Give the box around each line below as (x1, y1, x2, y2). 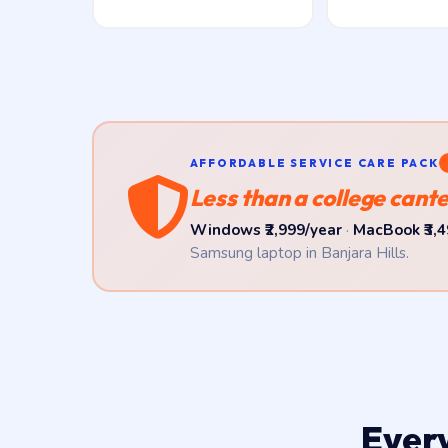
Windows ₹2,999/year (189, 219, 342, 240)
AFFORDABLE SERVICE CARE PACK (189, 155, 439, 170)
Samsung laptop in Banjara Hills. (189, 242, 409, 263)
